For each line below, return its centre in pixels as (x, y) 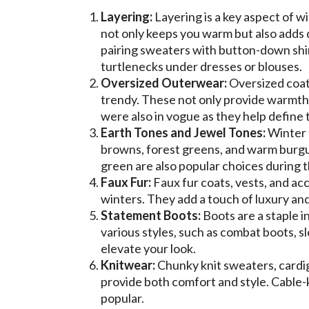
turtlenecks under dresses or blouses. (201, 66)
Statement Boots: (151, 215)
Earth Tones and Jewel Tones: (183, 132)
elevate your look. (148, 248)
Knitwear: (128, 265)
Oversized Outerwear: (164, 82)
